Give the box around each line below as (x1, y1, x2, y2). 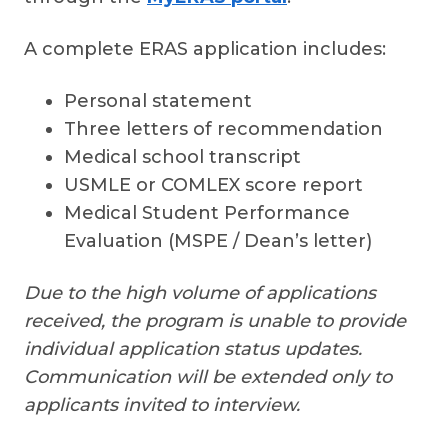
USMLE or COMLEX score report (64, 174, 363, 196)
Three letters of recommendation (64, 118, 383, 140)
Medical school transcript (64, 146, 301, 168)
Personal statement (64, 90, 252, 112)
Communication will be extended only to (24, 366, 392, 388)
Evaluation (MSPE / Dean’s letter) (64, 230, 372, 252)
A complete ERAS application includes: (24, 38, 386, 60)
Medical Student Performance (64, 202, 350, 224)
